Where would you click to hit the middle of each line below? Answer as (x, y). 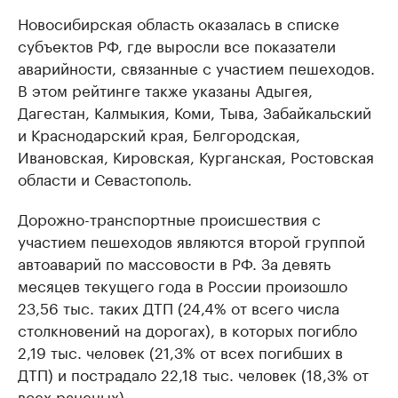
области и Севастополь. (105, 178)
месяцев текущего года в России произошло (183, 284)
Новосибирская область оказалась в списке (179, 22)
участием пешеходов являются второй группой (191, 240)
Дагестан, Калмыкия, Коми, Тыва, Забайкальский (195, 111)
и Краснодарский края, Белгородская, (159, 133)
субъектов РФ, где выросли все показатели (177, 44)
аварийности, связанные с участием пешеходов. (196, 67)
